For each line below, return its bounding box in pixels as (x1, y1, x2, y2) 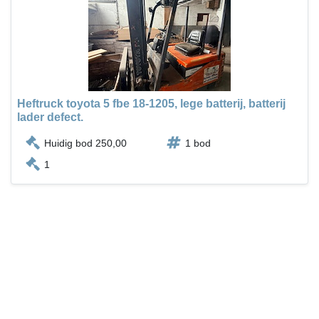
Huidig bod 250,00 (44, 137, 127, 150)
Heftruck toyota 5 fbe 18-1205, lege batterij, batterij (17, 98, 286, 110)
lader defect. (17, 111, 83, 124)
